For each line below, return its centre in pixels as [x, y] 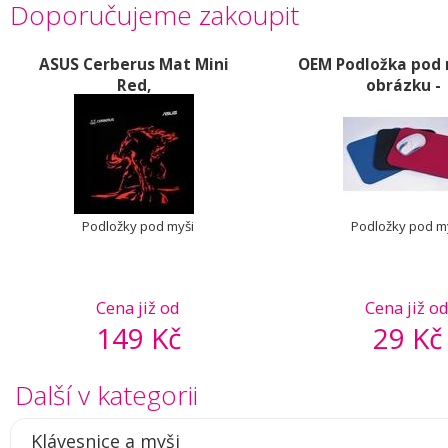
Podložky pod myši [138, 226]
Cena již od [138, 307]
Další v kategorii [106, 395]
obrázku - [403, 85]
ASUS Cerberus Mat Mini [134, 64]
